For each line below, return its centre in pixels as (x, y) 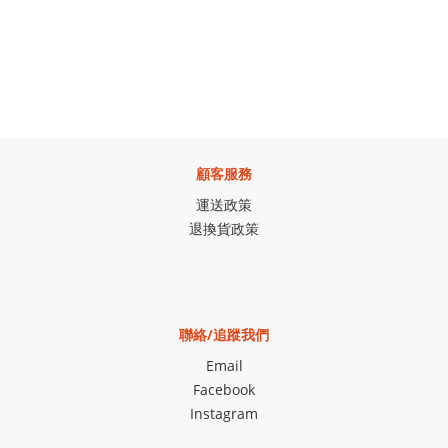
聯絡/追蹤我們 (224, 335)
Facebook (224, 390)
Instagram (224, 414)
